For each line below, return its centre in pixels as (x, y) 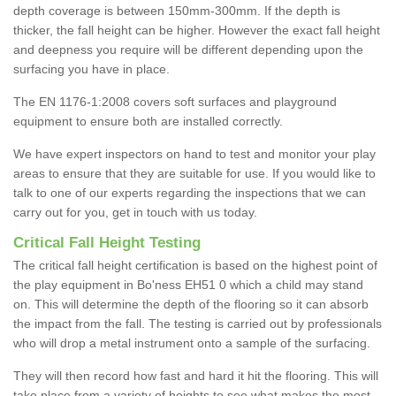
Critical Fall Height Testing (107, 243)
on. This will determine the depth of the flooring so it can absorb (191, 305)
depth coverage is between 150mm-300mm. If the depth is (177, 11)
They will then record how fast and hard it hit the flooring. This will (196, 376)
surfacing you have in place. (91, 69)
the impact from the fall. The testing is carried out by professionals (198, 324)
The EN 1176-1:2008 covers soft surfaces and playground (175, 102)
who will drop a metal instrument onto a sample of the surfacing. (192, 343)
